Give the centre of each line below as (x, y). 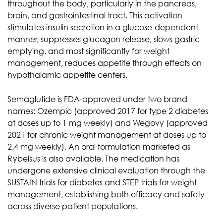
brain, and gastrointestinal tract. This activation (95, 15)
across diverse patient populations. (73, 206)
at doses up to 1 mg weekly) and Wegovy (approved (108, 123)
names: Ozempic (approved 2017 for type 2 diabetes (108, 111)
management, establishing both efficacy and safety (106, 194)
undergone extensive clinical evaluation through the (106, 170)
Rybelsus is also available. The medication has (93, 158)
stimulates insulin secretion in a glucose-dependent (103, 27)
